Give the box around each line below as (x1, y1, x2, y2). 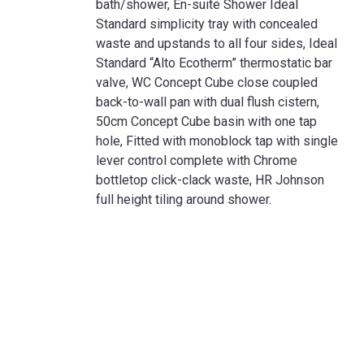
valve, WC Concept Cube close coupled (96, 75, 318, 90)
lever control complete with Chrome (96, 153, 297, 168)
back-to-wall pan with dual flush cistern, (96, 94, 319, 110)
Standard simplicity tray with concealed (96, 16, 318, 32)
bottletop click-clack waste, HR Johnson (96, 172, 324, 188)
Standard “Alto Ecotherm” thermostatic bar (96, 55, 332, 71)
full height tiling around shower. (96, 192, 271, 207)
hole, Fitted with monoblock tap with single (96, 133, 338, 149)
